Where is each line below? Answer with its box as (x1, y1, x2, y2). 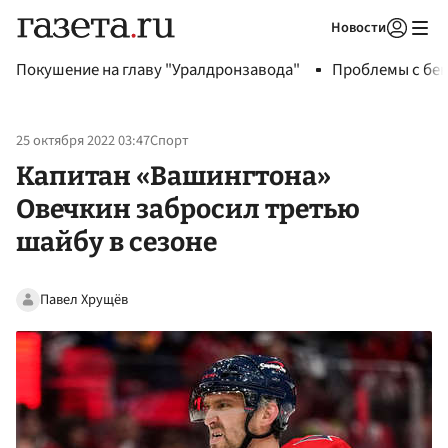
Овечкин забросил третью (16, 192, 360, 225)
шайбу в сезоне (16, 225, 217, 258)
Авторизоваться (268, 44, 362, 62)
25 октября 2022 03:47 (16, 130, 150, 152)
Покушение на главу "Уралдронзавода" (16, 58, 300, 82)
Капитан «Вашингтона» (16, 159, 331, 192)
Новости (331, 17, 386, 38)
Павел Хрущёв (40, 288, 128, 310)
